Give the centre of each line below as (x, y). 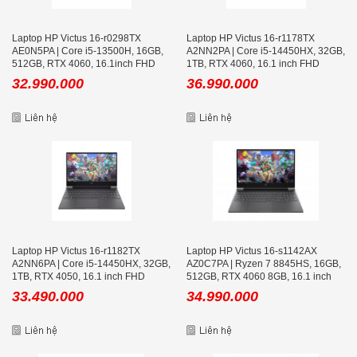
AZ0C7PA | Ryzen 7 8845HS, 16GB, (264, 263)
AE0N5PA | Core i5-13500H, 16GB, (88, 51)
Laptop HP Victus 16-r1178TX (251, 39)
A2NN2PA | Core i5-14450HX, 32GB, (266, 51)
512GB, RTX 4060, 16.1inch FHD (84, 64)
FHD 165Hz (212, 289)
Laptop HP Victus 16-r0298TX (76, 39)
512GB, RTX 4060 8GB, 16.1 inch (259, 276)
